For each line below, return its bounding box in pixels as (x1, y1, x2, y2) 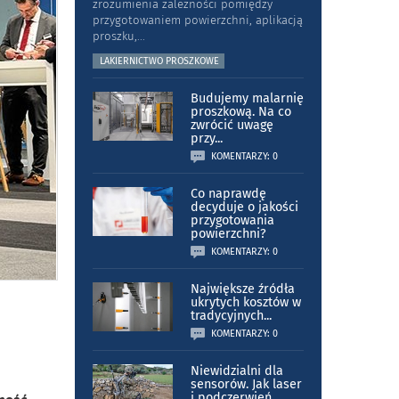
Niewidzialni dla (190, 363, 283, 379)
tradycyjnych (190, 308, 264, 324)
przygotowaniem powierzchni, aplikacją (92, 13, 303, 28)
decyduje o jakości (190, 199, 298, 216)
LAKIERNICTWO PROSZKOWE (99, 55, 219, 68)
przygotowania (190, 213, 274, 229)
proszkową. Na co (190, 104, 291, 120)
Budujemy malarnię (190, 91, 304, 107)
